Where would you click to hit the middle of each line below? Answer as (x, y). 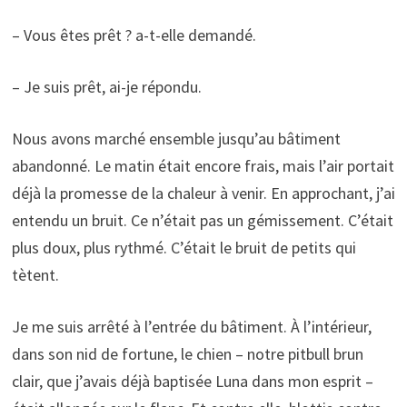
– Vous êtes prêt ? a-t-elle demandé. (134, 35)
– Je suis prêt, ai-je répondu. (106, 87)
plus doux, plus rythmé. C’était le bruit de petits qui (184, 248)
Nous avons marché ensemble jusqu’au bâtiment (176, 139)
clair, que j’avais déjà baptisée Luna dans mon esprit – (192, 382)
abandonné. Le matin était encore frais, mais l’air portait (203, 166)
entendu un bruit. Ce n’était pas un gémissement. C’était (202, 221)
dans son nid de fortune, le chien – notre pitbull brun (187, 354)
